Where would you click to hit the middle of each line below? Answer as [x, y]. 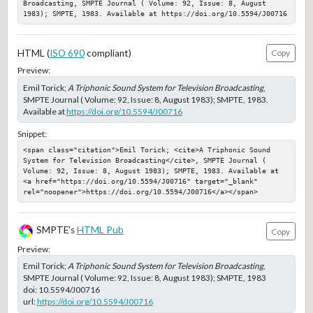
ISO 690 [67, 53]
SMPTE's [55, 230]
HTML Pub [100, 230]
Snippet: [32, 133]
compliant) [108, 53]
